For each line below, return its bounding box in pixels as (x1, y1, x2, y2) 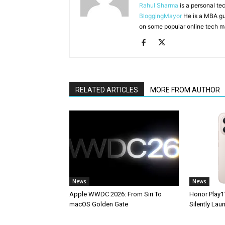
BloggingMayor (139, 12, 182, 20)
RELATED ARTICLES (75, 86, 138, 94)
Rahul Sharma (139, 2, 178, 9)
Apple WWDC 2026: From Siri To (69, 190, 162, 198)
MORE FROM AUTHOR (150, 86, 220, 94)
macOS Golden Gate (69, 200, 128, 208)
